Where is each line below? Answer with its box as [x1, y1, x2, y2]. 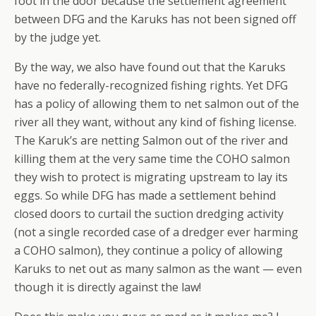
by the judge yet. [14, 30, 101, 46]
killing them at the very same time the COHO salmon [14, 151, 290, 167]
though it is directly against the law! [14, 279, 201, 296]
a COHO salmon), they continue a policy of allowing [14, 243, 283, 259]
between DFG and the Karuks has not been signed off [14, 11, 296, 28]
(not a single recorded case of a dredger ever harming [14, 224, 298, 241]
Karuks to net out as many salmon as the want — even [14, 261, 302, 277]
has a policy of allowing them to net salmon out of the [14, 96, 299, 112]
